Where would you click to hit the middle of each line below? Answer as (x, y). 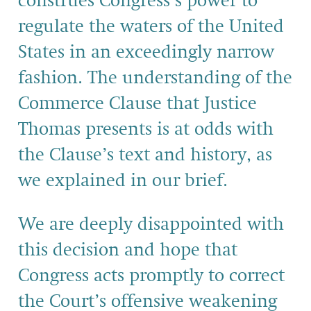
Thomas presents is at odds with (146, 129)
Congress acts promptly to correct (151, 276)
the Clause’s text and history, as (145, 155)
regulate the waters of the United (151, 27)
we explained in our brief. (123, 181)
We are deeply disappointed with (151, 225)
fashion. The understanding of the (155, 78)
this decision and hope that (128, 250)
